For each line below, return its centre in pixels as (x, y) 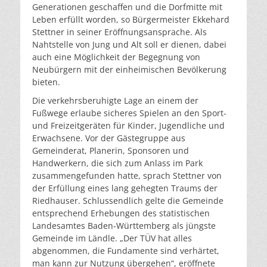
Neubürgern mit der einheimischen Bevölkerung (129, 70)
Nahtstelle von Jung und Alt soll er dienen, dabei (129, 45)
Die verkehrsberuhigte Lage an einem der (115, 101)
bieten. (46, 82)
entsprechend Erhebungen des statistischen (121, 213)
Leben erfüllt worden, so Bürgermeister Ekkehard (131, 20)
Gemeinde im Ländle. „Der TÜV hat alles (112, 238)
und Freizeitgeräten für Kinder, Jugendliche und (128, 126)
